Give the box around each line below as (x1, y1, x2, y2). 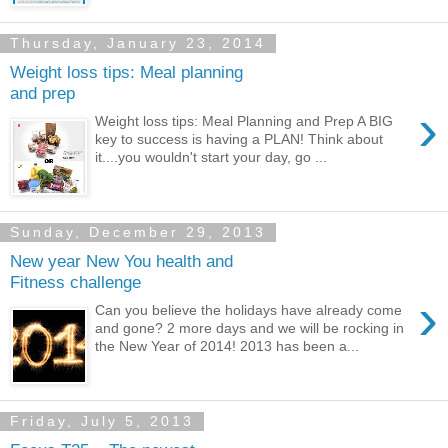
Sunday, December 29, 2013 (10, 224, 266, 241)
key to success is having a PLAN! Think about (95, 131, 384, 148)
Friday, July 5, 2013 (10, 413, 194, 430)
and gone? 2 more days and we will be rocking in (95, 320, 405, 337)
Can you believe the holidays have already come (95, 302, 403, 319)
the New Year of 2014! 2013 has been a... (95, 338, 360, 355)
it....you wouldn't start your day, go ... (95, 149, 328, 166)
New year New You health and (10, 250, 233, 271)
